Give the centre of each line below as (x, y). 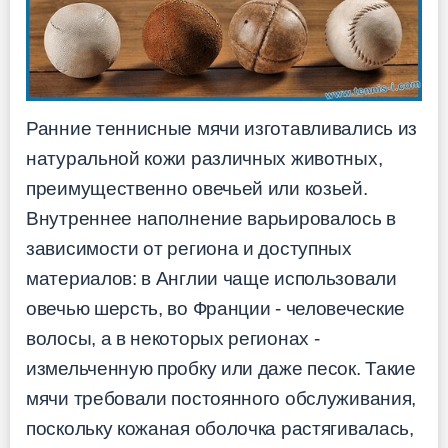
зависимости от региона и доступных (189, 249)
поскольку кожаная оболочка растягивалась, (220, 429)
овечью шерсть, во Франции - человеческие (216, 309)
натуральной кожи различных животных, (204, 159)
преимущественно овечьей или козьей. (197, 189)
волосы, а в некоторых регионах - (173, 339)
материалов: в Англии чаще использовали (211, 279)
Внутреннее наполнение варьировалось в (211, 219)
